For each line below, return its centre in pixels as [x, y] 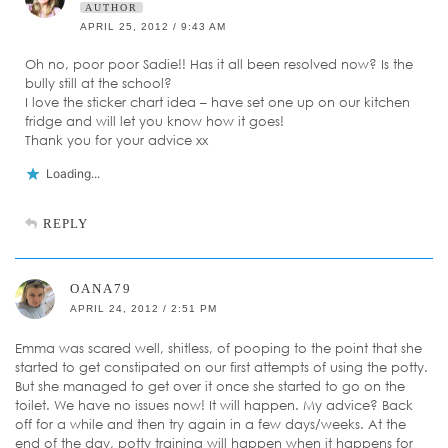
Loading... [73, 174]
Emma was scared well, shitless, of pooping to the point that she [218, 348]
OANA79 [101, 289]
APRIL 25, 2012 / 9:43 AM [153, 27]
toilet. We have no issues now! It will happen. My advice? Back [214, 405]
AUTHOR [111, 8]
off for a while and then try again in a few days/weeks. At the [210, 424]
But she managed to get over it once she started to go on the [210, 386]
